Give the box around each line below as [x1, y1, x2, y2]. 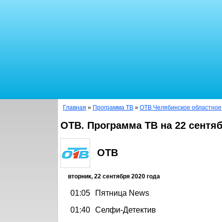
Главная [63, 104, 86, 111]
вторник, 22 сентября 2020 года [68, 172, 160, 180]
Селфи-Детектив [95, 205, 156, 214]
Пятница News [95, 188, 149, 197]
